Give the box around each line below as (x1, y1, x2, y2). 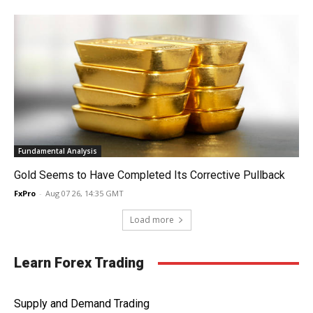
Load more (129, 214, 174, 226)
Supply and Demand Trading (14, 297, 150, 311)
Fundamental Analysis (18, 146, 97, 156)
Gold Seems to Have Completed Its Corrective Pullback (14, 168, 285, 182)
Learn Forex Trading (14, 254, 144, 272)
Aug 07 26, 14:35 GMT (45, 188, 124, 199)
